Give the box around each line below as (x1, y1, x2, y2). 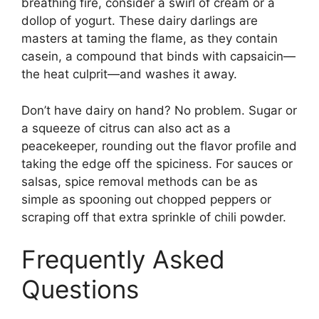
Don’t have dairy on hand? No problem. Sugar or (21, 103, 297, 117)
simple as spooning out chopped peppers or (21, 192, 271, 206)
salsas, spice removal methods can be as (21, 174, 258, 189)
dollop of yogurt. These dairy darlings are (21, 14, 258, 28)
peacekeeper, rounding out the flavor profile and (21, 138, 297, 153)
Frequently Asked (21, 244, 225, 275)
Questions (21, 274, 139, 305)
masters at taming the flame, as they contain (21, 31, 278, 46)
